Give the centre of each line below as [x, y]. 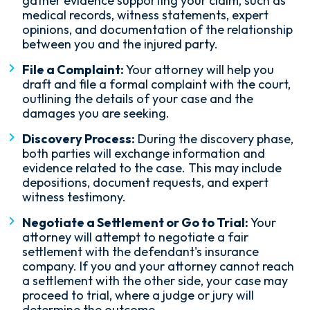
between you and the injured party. [120, 44]
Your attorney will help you [199, 70]
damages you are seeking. [96, 113]
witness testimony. [74, 197]
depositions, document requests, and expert [145, 183]
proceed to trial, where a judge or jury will [138, 295]
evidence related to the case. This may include [152, 168]
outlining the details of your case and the [138, 99]
